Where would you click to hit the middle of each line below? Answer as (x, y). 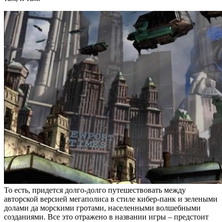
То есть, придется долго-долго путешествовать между (95, 190)
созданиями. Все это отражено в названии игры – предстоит (106, 217)
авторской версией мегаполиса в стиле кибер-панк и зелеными (111, 199)
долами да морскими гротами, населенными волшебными (102, 208)
